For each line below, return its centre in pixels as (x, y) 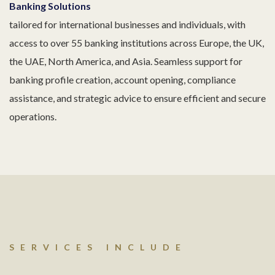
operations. (33, 116)
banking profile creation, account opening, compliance (122, 79)
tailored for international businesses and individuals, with (127, 24)
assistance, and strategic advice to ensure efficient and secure (137, 98)
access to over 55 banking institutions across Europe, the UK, (137, 43)
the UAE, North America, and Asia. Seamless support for (126, 61)
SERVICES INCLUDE (98, 247)
